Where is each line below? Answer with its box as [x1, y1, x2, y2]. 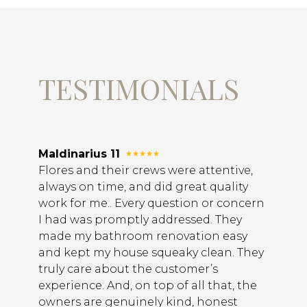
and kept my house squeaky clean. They [38, 246, 264, 260]
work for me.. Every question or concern [38, 197, 265, 210]
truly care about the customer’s [38, 262, 218, 276]
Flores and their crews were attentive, [38, 164, 253, 177]
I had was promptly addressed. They [38, 213, 242, 227]
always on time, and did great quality [38, 180, 248, 194]
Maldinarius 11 [38, 147, 120, 161]
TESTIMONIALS [38, 70, 239, 108]
